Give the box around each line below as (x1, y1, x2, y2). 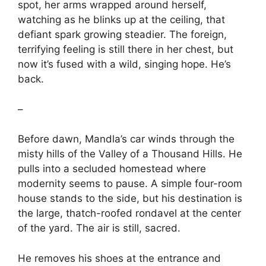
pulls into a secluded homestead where (18, 163, 206, 175)
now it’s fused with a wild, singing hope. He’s (18, 58, 231, 70)
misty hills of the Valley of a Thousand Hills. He (18, 148, 242, 160)
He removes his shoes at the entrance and (18, 252, 221, 264)
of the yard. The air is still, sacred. (18, 222, 180, 234)
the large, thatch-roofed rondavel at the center (18, 207, 241, 219)
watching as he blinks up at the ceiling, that (18, 14, 225, 26)
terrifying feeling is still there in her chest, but (18, 43, 233, 55)
